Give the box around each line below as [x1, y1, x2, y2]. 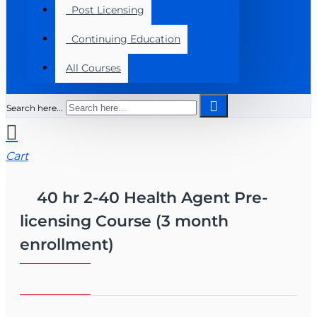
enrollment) [20, 235, 114, 254]
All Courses [66, 62, 121, 74]
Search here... [6, 103, 63, 113]
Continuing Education [66, 33, 180, 45]
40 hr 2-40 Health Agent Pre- [37, 188, 267, 207]
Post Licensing [66, 4, 144, 16]
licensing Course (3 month [20, 212, 229, 231]
